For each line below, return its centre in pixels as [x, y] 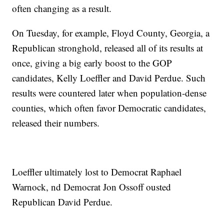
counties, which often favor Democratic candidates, [109, 108]
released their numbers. [56, 123]
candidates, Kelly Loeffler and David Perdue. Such [109, 78]
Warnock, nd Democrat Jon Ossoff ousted [92, 187]
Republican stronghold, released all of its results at [108, 48]
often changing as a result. [62, 8]
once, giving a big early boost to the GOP [92, 63]
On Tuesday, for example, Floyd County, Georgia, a [111, 33]
